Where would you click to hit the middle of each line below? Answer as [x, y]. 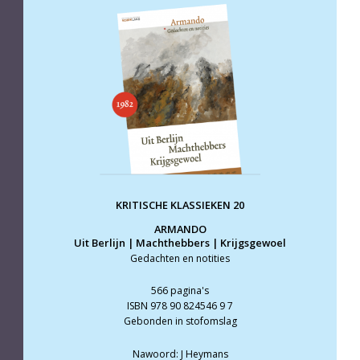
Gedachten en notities [180, 258]
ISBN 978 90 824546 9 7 [180, 306]
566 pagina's [180, 291]
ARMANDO [180, 229]
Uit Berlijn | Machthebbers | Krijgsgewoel [180, 242]
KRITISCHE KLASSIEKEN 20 [180, 205]
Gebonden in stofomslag [180, 321]
